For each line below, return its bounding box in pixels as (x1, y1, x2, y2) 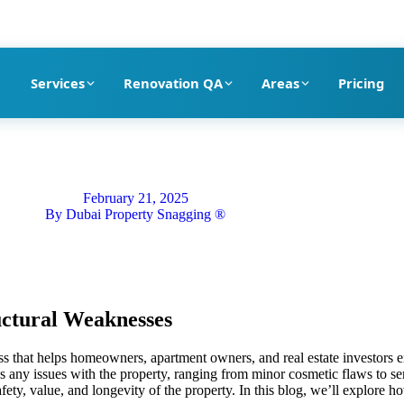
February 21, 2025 (82, 190, 188, 206)
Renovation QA (123, 74, 223, 92)
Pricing (337, 74, 384, 92)
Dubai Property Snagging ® (62, 207, 225, 222)
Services (30, 74, 85, 92)
